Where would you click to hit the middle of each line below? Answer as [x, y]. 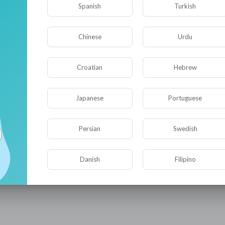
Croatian [90, 67]
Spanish [90, 6]
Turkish [185, 6]
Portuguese [185, 98]
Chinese [90, 36]
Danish [90, 159]
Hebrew [185, 67]
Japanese [90, 98]
